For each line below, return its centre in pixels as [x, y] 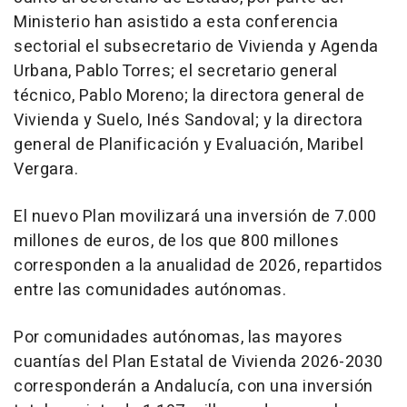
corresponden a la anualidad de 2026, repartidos [199, 265]
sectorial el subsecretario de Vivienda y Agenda [196, 46]
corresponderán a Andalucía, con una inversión [194, 386]
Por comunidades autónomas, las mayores [178, 337]
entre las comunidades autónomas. [150, 290]
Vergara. [46, 169]
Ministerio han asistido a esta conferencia [176, 22]
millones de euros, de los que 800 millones [176, 241]
